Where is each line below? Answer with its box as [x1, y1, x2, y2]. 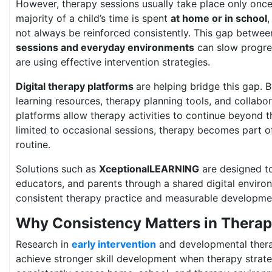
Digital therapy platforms [16, 80, 136, 92]
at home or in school [171, 12, 267, 24]
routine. [16, 138, 50, 151]
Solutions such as [16, 163, 99, 175]
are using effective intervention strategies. [16, 56, 210, 68]
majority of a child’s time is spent [16, 12, 171, 24]
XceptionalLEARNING [99, 163, 199, 175]
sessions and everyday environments [16, 41, 194, 53]
